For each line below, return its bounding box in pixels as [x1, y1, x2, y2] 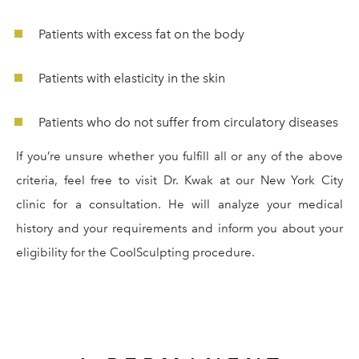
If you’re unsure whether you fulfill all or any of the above [16, 148, 343, 163]
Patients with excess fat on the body [38, 26, 244, 42]
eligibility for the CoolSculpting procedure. [16, 244, 255, 260]
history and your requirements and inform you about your [16, 220, 343, 236]
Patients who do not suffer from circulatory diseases [38, 114, 338, 130]
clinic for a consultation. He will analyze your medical [16, 196, 343, 212]
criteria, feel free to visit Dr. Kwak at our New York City [16, 172, 343, 188]
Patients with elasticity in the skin [38, 70, 225, 86]
